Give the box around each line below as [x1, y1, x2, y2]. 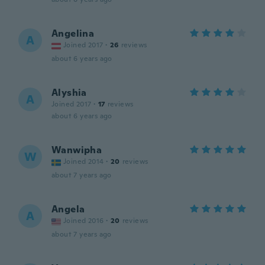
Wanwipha [51, 144, 102, 156]
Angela [51, 203, 85, 215]
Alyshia [51, 86, 87, 99]
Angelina [51, 27, 95, 40]
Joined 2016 [63, 216, 104, 225]
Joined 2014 [63, 157, 104, 166]
